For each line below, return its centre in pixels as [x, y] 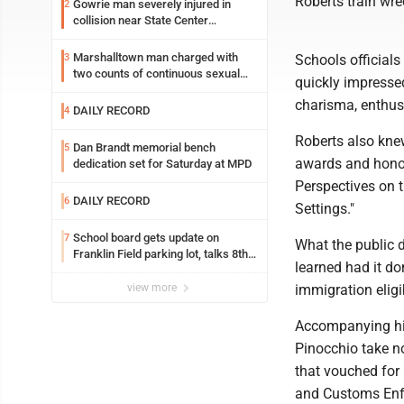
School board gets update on [146, 238]
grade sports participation [139, 270]
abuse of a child [114, 90]
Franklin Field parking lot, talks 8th [161, 254]
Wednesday [103, 37]
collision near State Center [141, 20]
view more [153, 288]
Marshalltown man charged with [156, 57]
